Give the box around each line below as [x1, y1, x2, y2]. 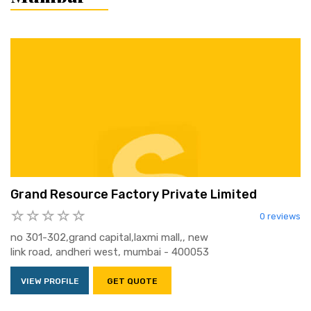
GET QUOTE [107, 276, 158, 287]
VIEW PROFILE [20, 276, 79, 287]
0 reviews [260, 210, 301, 221]
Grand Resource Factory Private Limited [10, 186, 257, 202]
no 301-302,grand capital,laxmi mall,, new [10, 231, 208, 244]
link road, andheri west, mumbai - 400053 [10, 246, 209, 259]
